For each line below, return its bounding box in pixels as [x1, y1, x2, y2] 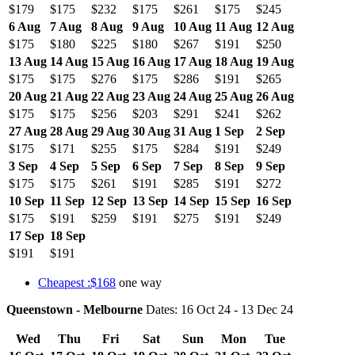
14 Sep [174, 193, 209, 208]
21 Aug [50, 89, 88, 103]
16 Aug [132, 54, 170, 68]
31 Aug [174, 124, 212, 138]
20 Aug [9, 89, 47, 103]
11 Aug [215, 19, 252, 33]
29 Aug [91, 124, 129, 138]
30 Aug [132, 124, 170, 138]
